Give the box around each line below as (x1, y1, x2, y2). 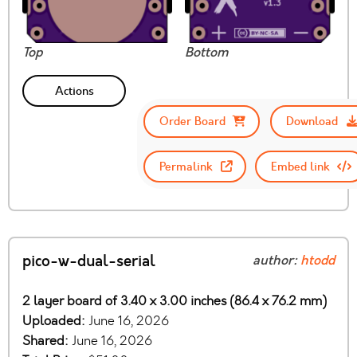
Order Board (159, 113, 226, 130)
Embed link (270, 158, 329, 175)
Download (286, 113, 339, 130)
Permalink (159, 158, 213, 175)
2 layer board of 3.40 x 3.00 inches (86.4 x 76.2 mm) (22, 292, 327, 309)
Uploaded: (22, 312, 88, 329)
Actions (54, 83, 94, 100)
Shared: (22, 331, 72, 349)
